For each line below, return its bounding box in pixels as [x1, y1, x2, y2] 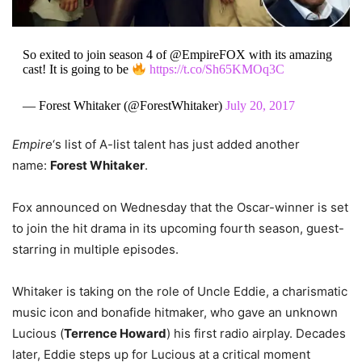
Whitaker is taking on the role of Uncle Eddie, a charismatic [12, 283, 347, 299]
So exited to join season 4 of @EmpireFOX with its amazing [22, 48, 332, 62]
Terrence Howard [64, 325, 166, 341]
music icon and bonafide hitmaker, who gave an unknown [12, 304, 338, 320]
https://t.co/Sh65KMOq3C [149, 62, 284, 77]
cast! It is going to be [22, 62, 132, 77]
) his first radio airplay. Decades [166, 325, 346, 341]
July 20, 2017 [225, 98, 295, 112]
